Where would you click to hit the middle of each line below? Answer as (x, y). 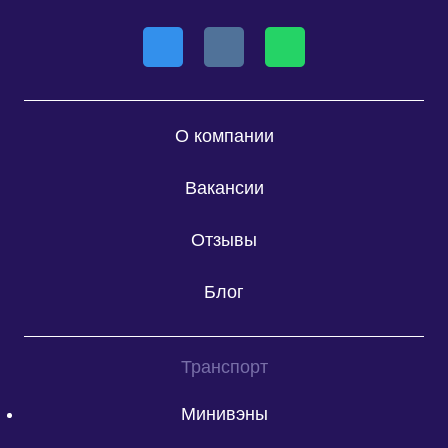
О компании (224, 136)
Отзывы (224, 240)
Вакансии (224, 188)
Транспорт (224, 367)
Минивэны (224, 413)
